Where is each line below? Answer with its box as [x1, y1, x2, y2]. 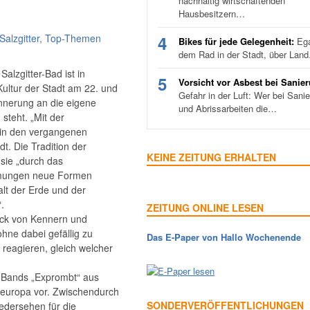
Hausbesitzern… [179, 7, 245, 20]
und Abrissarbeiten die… [179, 102, 277, 115]
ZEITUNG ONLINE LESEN [147, 201, 264, 215]
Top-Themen [45, 31, 101, 45]
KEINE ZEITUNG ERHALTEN [147, 150, 276, 164]
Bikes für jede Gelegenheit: [179, 35, 294, 48]
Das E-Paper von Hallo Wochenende [147, 230, 301, 244]
